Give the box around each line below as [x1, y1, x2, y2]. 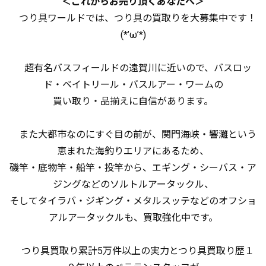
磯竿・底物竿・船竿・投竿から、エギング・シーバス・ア [9, 162, 256, 173]
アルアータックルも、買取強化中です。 [48, 212, 218, 223]
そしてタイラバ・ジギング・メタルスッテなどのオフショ [9, 195, 256, 207]
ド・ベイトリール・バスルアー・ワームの [43, 79, 223, 90]
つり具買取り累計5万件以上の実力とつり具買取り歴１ [12, 245, 254, 256]
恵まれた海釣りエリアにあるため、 [57, 145, 209, 157]
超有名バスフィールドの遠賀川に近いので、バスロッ [14, 62, 252, 74]
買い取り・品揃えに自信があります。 [53, 96, 213, 107]
